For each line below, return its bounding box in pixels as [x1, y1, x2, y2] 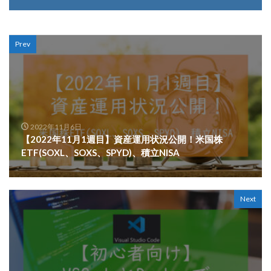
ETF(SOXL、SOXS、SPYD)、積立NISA [21, 147, 180, 158]
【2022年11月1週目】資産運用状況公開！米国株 [21, 134, 223, 145]
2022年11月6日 [30, 122, 82, 132]
